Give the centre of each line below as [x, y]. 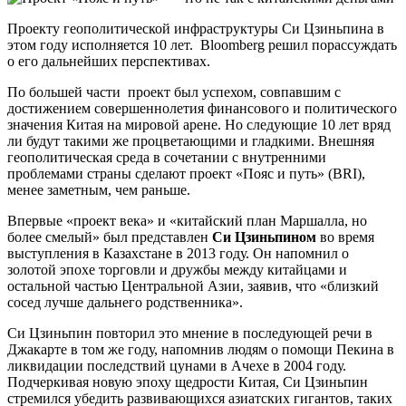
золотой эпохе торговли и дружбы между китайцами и [177, 269]
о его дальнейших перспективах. [109, 61]
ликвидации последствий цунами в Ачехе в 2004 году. [177, 365]
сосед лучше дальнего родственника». [125, 302]
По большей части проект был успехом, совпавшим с [174, 92]
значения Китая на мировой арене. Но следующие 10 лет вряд [199, 124]
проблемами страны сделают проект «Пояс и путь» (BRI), [186, 173]
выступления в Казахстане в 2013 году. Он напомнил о [178, 253]
